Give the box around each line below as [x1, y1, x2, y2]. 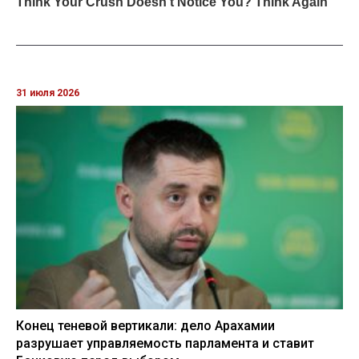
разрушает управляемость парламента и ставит [16, 335, 314, 351]
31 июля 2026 [16, 87, 79, 99]
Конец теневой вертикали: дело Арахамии [16, 317, 275, 333]
